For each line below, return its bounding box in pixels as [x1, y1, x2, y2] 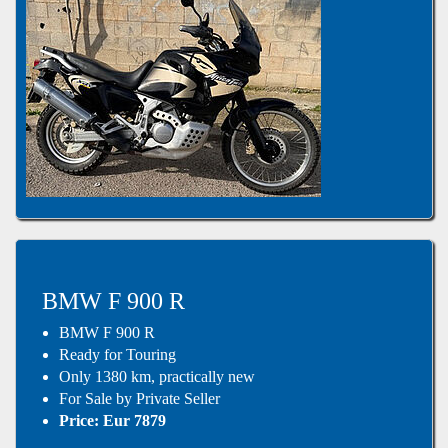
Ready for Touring [59, 345, 177, 363]
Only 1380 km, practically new [59, 367, 256, 385]
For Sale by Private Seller [59, 389, 221, 407]
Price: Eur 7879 [59, 411, 167, 429]
